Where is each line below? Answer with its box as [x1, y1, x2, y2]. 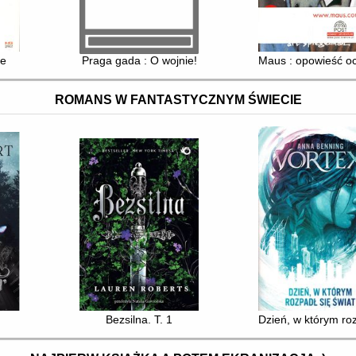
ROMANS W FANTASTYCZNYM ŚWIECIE [54, 92, 302, 106]
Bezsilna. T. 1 [106, 313, 173, 327]
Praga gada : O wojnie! [81, 54, 197, 68]
